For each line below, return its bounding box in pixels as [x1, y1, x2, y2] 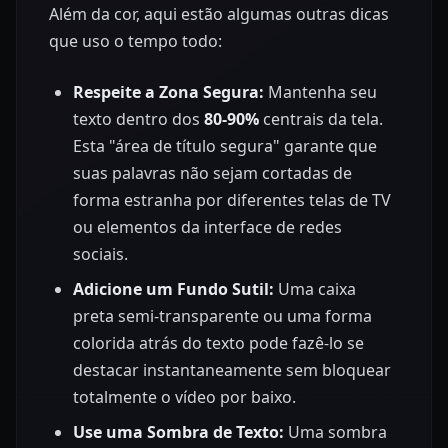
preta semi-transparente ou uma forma [73, 305, 372, 328]
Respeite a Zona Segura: [73, 81, 264, 104]
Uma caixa [274, 278, 356, 301]
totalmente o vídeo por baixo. [73, 386, 296, 409]
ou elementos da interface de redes [73, 216, 342, 239]
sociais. [73, 243, 128, 266]
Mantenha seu [264, 81, 377, 104]
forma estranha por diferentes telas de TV [73, 189, 391, 212]
